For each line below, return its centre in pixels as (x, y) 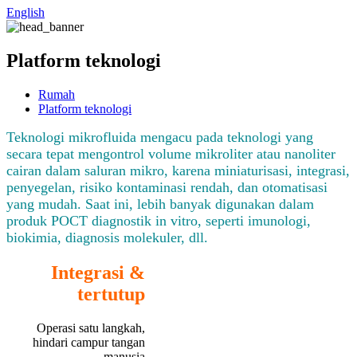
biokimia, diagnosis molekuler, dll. (107, 237)
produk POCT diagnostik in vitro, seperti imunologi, (159, 220)
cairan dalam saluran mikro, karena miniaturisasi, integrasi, (178, 170)
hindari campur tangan (88, 342)
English (25, 12)
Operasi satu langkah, (90, 328)
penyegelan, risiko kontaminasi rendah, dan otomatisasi (167, 187)
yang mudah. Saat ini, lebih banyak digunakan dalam (160, 204)
